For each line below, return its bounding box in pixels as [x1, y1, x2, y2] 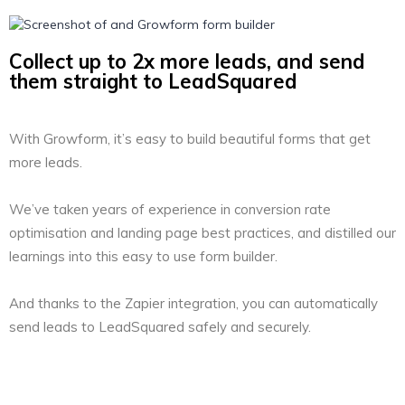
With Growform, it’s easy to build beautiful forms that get [9, 130, 371, 148]
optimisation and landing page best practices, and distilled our [9, 224, 396, 242]
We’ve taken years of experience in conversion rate [9, 201, 331, 219]
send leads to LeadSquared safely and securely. [9, 318, 311, 336]
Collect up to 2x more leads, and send [9, 49, 365, 75]
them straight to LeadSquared [9, 69, 297, 95]
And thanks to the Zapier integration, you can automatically [9, 295, 378, 313]
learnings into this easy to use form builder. [9, 248, 278, 266]
